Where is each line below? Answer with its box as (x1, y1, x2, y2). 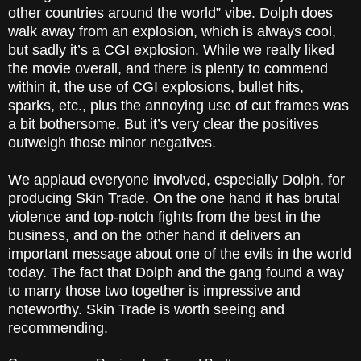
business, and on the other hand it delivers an (8, 227, 301, 244)
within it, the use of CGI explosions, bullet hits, (8, 79, 304, 96)
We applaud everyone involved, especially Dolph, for (8, 172, 345, 189)
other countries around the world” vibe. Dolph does (8, 5, 333, 22)
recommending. (8, 320, 112, 337)
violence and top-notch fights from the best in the (8, 209, 321, 226)
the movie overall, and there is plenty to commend (8, 60, 328, 77)
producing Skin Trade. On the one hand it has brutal (8, 190, 340, 207)
